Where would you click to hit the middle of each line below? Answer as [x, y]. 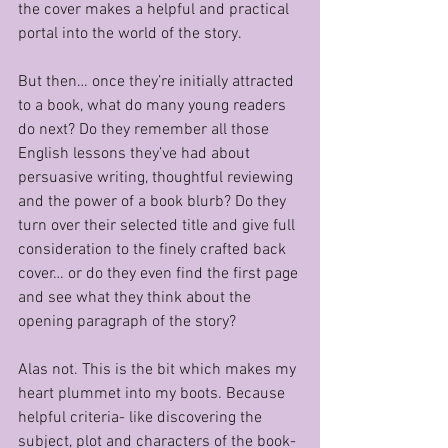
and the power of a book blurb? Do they [154, 202]
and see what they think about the [136, 298]
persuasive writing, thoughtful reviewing [157, 178]
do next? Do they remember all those [145, 130]
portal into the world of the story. [130, 34]
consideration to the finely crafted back [154, 250]
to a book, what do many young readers [154, 106]
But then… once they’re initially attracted [158, 82]
